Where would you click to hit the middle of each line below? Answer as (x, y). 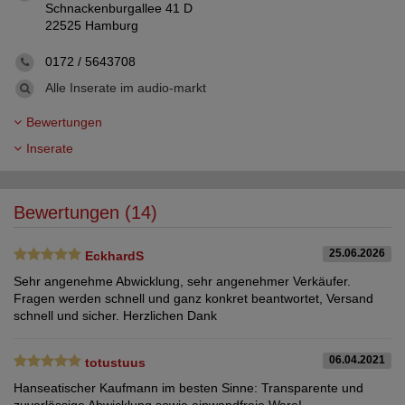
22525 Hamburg (92, 26)
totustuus (115, 363)
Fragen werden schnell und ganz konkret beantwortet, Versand (193, 299)
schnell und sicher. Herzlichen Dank (115, 316)
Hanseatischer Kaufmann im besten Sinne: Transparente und (188, 388)
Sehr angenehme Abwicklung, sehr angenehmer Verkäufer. (182, 282)
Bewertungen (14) (85, 213)
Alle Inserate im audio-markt (126, 88)
